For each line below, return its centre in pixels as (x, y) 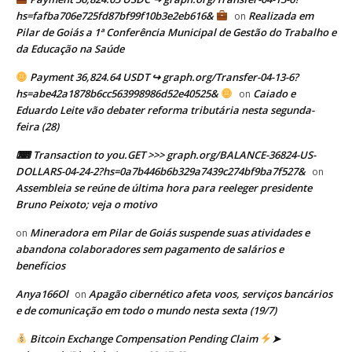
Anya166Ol (42, 293)
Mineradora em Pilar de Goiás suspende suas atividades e (170, 232)
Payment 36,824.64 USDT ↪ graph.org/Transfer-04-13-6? (163, 77)
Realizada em (280, 15)
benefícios (40, 265)
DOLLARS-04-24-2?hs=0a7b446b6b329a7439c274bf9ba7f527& (161, 171)
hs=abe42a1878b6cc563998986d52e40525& (118, 93)
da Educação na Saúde (70, 48)
